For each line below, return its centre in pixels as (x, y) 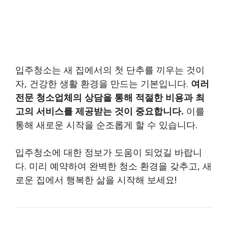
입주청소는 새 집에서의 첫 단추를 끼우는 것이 (110, 70)
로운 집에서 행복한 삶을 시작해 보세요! (96, 180)
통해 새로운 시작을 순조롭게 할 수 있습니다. (106, 125)
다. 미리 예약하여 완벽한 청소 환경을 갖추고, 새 (113, 166)
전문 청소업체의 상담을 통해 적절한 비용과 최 (110, 97)
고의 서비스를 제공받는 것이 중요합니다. (99, 111)
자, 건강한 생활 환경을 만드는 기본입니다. (103, 84)
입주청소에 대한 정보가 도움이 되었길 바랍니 (109, 152)
